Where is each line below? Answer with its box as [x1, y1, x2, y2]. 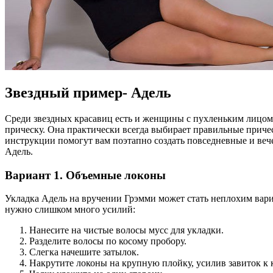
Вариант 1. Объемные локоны [5, 168, 166, 182]
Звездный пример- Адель [5, 85, 171, 101]
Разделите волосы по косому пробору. [29, 236, 186, 247]
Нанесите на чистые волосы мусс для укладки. [29, 225, 224, 236]
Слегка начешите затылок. [29, 247, 139, 258]
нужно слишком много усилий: [5, 204, 135, 215]
